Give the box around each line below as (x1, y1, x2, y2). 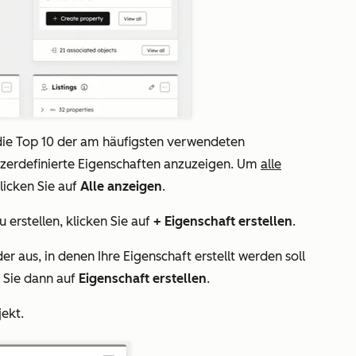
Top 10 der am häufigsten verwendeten (16, 134, 245, 149)
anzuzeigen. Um (161, 157, 261, 172)
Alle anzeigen (80, 179, 162, 194)
